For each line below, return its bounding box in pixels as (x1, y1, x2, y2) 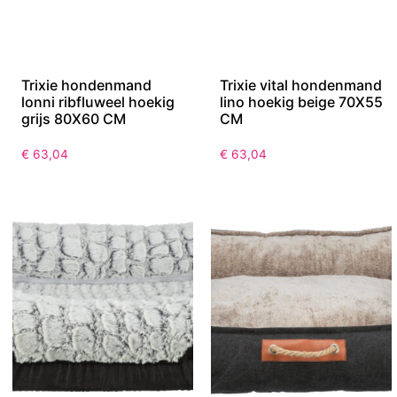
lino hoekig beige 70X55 (220, 93, 383, 112)
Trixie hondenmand (21, 76, 152, 95)
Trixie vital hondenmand (220, 76, 382, 95)
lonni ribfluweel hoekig (21, 93, 175, 112)
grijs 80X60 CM (21, 110, 126, 128)
